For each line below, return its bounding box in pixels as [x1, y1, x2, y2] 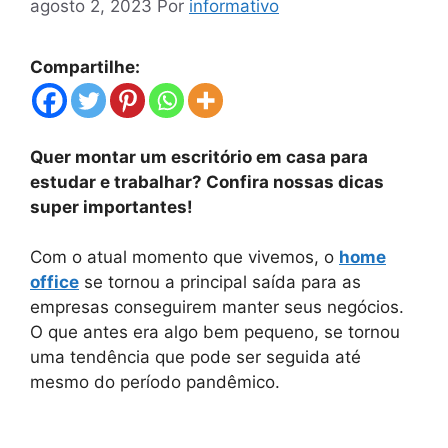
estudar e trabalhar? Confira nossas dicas [30, 171, 384, 192]
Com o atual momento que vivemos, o [30, 247, 339, 267]
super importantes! [30, 196, 193, 217]
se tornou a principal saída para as [84, 272, 361, 292]
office [30, 272, 79, 292]
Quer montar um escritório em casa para [30, 146, 368, 167]
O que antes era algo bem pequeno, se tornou [30, 322, 400, 342]
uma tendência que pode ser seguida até [30, 347, 361, 367]
